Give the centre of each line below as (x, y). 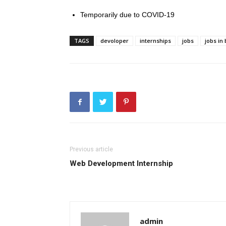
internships (155, 41)
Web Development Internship (121, 163)
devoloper (115, 41)
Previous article (91, 149)
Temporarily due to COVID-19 (127, 15)
